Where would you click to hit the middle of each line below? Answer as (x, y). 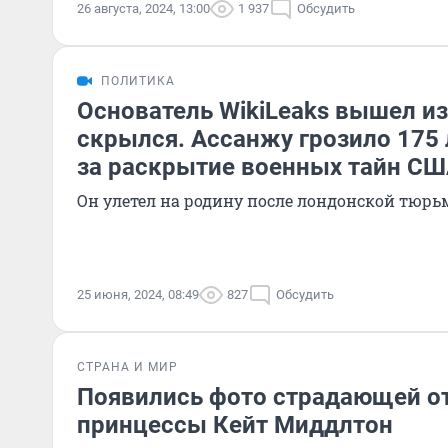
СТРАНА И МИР (127, 367)
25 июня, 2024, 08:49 (138, 294)
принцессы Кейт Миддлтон (235, 425)
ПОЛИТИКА (138, 81)
